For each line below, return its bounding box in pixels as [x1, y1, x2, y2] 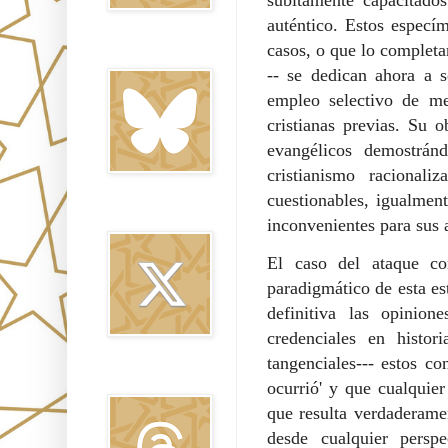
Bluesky [107, 45, 149, 58]
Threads [107, 371, 150, 384]
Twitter [107, 208, 143, 221]
